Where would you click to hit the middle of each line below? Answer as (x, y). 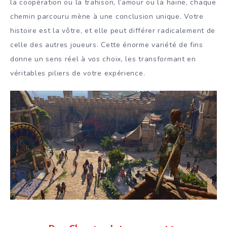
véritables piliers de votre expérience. (78, 73)
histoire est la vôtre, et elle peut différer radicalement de (113, 30)
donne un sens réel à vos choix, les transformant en (103, 59)
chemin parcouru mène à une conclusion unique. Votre (107, 16)
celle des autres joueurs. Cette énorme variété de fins (107, 45)
